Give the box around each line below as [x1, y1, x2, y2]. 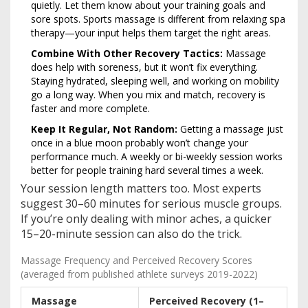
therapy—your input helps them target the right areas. [31, 25, 271, 39]
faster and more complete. [31, 101, 150, 115]
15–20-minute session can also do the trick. [21, 225, 242, 241]
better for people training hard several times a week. [31, 163, 263, 177]
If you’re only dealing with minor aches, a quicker [21, 210, 272, 226]
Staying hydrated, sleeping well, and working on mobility [31, 74, 279, 87]
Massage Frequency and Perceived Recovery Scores [21, 253, 252, 267]
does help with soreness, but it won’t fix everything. [31, 60, 258, 74]
